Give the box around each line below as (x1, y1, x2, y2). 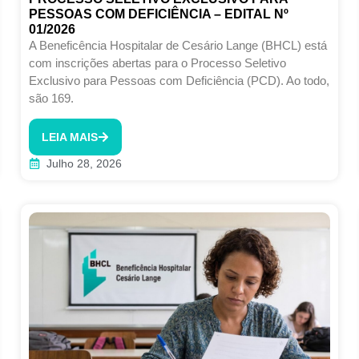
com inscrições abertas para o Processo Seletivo (28, 55, 286, 70)
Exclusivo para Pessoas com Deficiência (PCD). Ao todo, (28, 73, 329, 87)
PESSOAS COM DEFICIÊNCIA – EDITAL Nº (28, 6, 288, 21)
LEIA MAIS (41, 130, 98, 143)
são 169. (28, 91, 74, 105)
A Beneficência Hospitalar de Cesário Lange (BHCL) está (28, 38, 327, 52)
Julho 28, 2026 (46, 156, 123, 170)
